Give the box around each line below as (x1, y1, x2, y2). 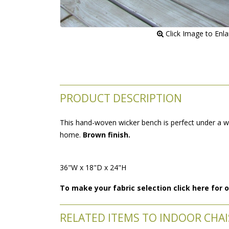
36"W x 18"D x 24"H (60, 162, 126, 172)
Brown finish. (83, 129, 130, 140)
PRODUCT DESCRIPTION (60, 90, 182, 105)
